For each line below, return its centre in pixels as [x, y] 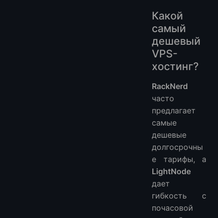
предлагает [174, 111]
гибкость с [179, 196]
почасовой [173, 208]
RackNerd [170, 86]
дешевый [176, 41]
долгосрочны [177, 147]
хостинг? [175, 66]
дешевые [169, 135]
